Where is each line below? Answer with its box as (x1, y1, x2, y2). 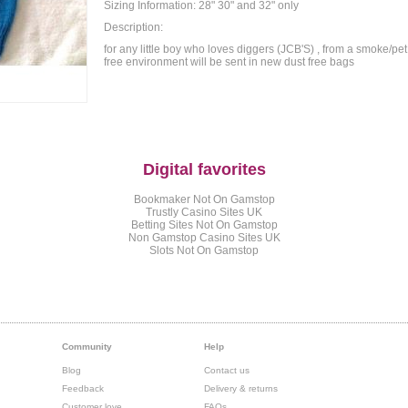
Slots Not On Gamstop (149, 243, 259, 257)
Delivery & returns (204, 382, 278, 393)
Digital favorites (142, 159, 266, 178)
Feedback (62, 382, 104, 393)
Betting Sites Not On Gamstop (130, 218, 278, 231)
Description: (104, 21, 163, 34)
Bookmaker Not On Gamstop (133, 192, 275, 206)
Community (62, 341, 112, 352)
